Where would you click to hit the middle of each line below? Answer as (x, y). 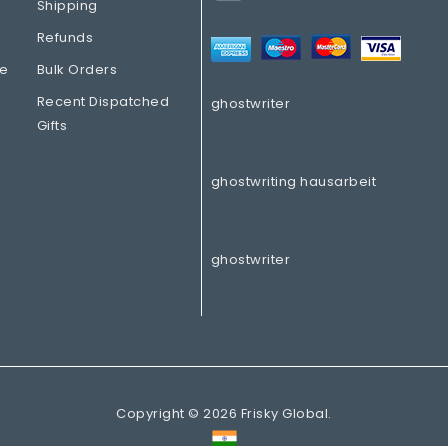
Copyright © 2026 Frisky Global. (224, 413)
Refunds (65, 37)
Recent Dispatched (103, 101)
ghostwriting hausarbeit (293, 181)
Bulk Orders (77, 69)
